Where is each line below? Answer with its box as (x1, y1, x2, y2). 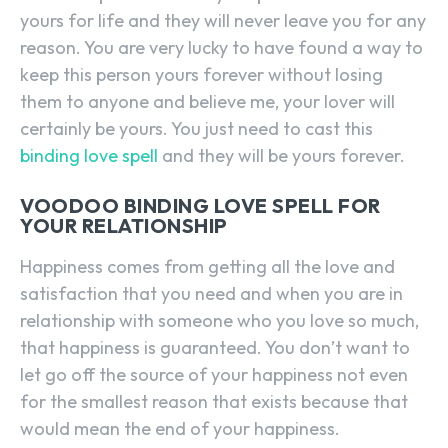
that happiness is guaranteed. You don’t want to (20, 336, 410, 360)
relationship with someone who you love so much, (20, 309, 419, 333)
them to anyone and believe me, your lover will (20, 90, 395, 114)
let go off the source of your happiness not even (20, 363, 408, 387)
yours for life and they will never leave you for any (20, 9, 426, 33)
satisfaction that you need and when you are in (20, 282, 403, 306)
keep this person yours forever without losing (20, 63, 383, 87)
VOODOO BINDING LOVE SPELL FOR (20, 193, 381, 219)
